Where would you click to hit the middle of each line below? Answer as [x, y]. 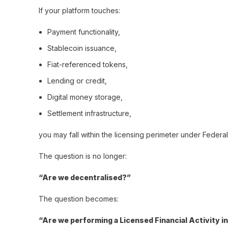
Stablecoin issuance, [82, 48]
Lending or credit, [77, 81]
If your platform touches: [79, 10]
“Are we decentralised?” [85, 177]
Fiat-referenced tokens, [88, 64]
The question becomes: [79, 199]
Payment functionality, [84, 32]
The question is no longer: [83, 156]
